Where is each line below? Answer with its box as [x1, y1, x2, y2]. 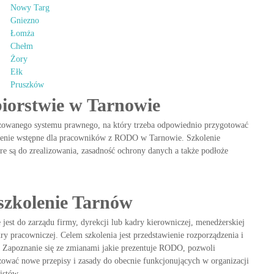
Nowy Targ [10, 3, 50, 12]
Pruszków [10, 80, 44, 89]
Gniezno [10, 16, 39, 25]
